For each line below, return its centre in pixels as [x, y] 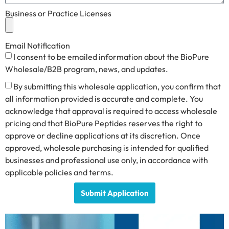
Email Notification [38, 46]
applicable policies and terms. [59, 173]
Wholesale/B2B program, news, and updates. [87, 69]
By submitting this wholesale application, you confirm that [117, 87]
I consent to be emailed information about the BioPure [111, 57]
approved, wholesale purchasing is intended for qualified [107, 148]
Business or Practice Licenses [58, 14]
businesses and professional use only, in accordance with [107, 160]
